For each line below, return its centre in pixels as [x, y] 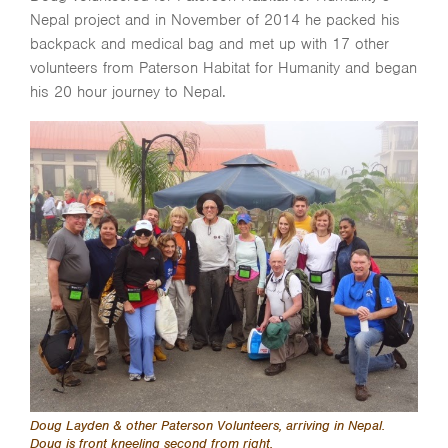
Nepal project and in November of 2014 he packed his [215, 20]
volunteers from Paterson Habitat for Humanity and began [223, 68]
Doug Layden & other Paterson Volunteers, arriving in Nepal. [207, 425]
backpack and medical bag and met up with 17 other [209, 44]
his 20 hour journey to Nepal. [128, 92]
